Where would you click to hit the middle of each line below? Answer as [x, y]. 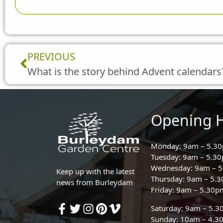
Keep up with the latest [96, 171]
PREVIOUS [51, 56]
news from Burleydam [95, 182]
